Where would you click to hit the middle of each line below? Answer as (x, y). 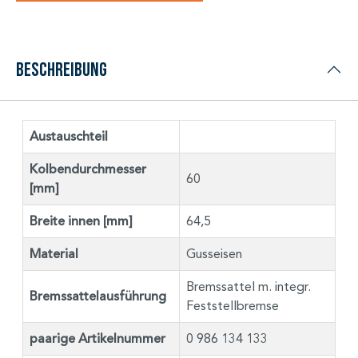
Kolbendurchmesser (88, 169)
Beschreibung (62, 69)
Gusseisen (214, 253)
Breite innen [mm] (81, 221)
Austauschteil (69, 136)
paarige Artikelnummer (97, 338)
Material (54, 254)
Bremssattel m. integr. (249, 286)
